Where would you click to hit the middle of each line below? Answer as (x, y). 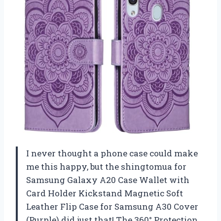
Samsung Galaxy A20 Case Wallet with (108, 180)
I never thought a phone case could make (112, 153)
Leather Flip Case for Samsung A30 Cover (112, 206)
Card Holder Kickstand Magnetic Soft (105, 193)
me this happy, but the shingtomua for (106, 166)
